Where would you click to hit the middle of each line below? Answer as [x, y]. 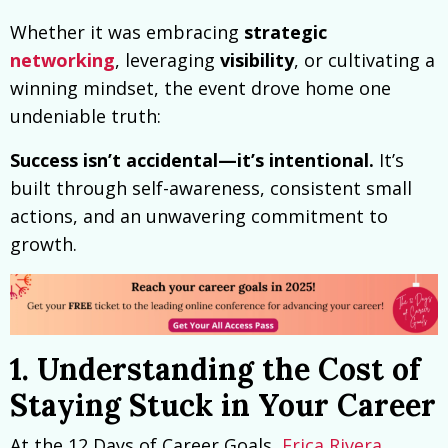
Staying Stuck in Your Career [223, 405]
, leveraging [167, 60]
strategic [285, 32]
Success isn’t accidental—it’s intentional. [192, 160]
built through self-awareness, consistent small [211, 188]
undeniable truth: [85, 116]
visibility [257, 60]
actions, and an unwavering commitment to [199, 216]
